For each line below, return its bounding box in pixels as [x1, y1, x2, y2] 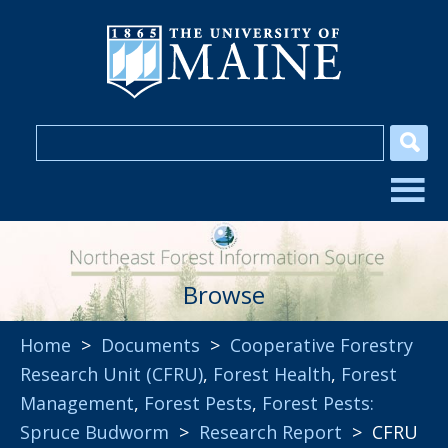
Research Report [199, 420, 342, 444]
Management [20, 391, 134, 415]
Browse [183, 278, 265, 311]
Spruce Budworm [20, 420, 169, 444]
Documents [101, 333, 200, 357]
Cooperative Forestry [230, 333, 413, 357]
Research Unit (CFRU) [20, 362, 203, 386]
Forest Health [213, 362, 331, 386]
